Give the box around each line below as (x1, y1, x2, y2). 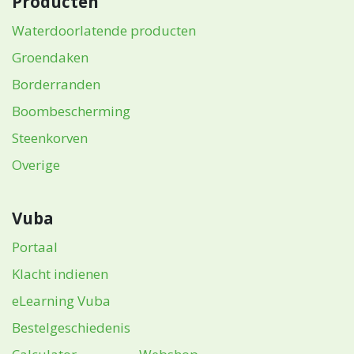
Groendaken (12, 48, 88, 66)
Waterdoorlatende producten (12, 21, 196, 40)
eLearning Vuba (12, 292, 111, 310)
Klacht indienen (12, 265, 108, 283)
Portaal (12, 238, 58, 256)
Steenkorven (12, 129, 88, 147)
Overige (12, 156, 60, 174)
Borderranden (12, 75, 100, 93)
